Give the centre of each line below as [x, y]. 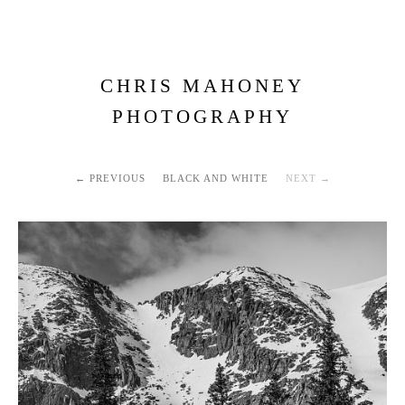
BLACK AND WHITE [215, 178]
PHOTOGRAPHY [202, 117]
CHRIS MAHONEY [202, 86]
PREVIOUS [117, 178]
